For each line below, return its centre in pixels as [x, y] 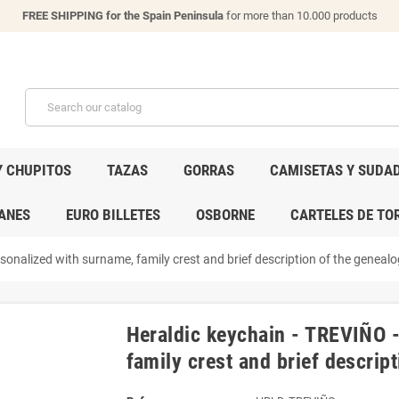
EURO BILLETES [113, 214]
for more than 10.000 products [300, 16]
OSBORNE [225, 214]
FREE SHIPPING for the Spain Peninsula [122, 16]
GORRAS [209, 170]
